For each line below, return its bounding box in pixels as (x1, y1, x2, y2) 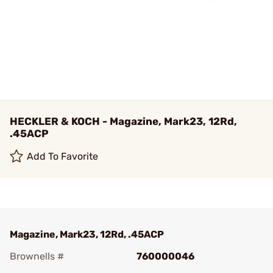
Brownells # (10, 250, 64, 262)
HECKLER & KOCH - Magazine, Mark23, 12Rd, (10, 115, 237, 127)
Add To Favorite (27, 151, 99, 162)
